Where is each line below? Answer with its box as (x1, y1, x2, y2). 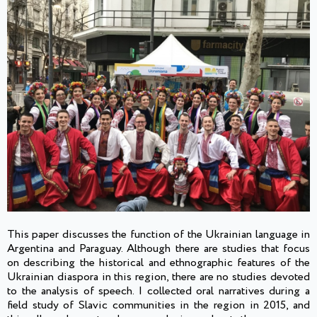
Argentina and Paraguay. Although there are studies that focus (7, 241, 310, 258)
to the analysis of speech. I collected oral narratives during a (7, 283, 310, 300)
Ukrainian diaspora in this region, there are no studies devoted (7, 269, 310, 286)
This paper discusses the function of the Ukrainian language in (7, 226, 310, 243)
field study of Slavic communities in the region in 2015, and (7, 297, 310, 314)
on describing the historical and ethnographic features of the (7, 255, 310, 272)
